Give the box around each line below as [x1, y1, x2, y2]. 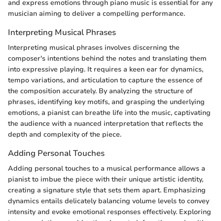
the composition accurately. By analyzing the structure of [8, 86, 192, 96]
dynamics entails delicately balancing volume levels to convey [8, 196, 209, 206]
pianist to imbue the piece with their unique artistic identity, [8, 175, 203, 184]
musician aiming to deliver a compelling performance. [8, 8, 185, 18]
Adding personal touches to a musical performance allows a [8, 164, 205, 174]
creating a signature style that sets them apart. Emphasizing [8, 185, 206, 195]
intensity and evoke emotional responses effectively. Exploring [8, 207, 211, 217]
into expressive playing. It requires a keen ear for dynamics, [8, 64, 203, 74]
